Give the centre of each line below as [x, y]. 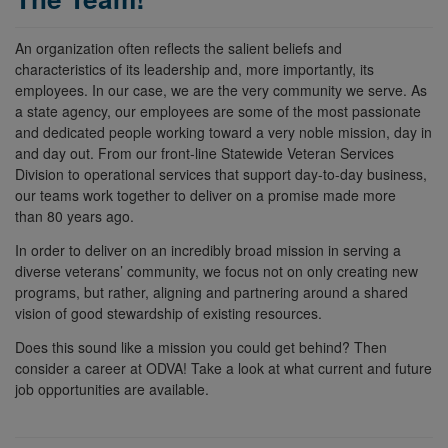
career [105, 367]
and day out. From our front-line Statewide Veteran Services [204, 153]
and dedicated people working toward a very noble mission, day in [223, 132]
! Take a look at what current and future [307, 367]
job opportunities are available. [112, 388]
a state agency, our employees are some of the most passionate [218, 111]
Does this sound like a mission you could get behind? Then [201, 346]
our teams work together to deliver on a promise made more [205, 195]
